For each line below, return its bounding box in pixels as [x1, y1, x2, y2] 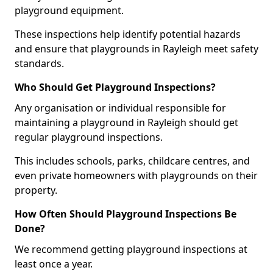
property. [15, 183, 57, 197]
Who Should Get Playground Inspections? [15, 80, 216, 94]
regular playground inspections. [15, 130, 163, 144]
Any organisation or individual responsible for [15, 101, 226, 115]
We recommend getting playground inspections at [15, 243, 247, 256]
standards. [15, 57, 64, 70]
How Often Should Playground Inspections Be [15, 207, 236, 221]
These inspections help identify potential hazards [15, 27, 241, 41]
